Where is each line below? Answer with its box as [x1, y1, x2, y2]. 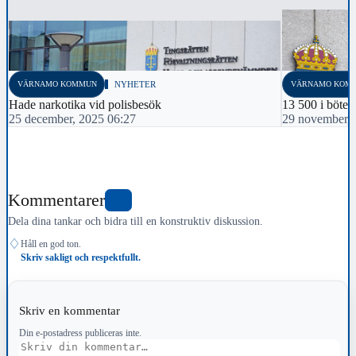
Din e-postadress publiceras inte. [18, 327, 141, 339]
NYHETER [114, 79, 157, 90]
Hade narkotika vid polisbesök [9, 98, 161, 111]
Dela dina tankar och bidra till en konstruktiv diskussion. [8, 215, 263, 228]
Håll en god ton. [21, 238, 81, 250]
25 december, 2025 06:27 [9, 112, 136, 126]
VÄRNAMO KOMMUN [17, 79, 97, 89]
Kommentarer [8, 190, 105, 210]
